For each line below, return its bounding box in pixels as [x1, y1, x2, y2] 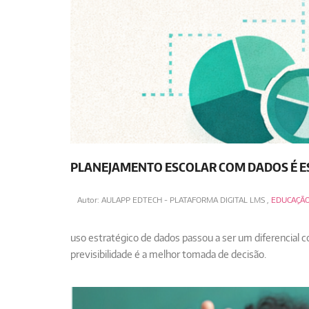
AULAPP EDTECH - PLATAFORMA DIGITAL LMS [101, 195, 265, 205]
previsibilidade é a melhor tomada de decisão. [70, 248, 266, 261]
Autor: [77, 195, 101, 205]
